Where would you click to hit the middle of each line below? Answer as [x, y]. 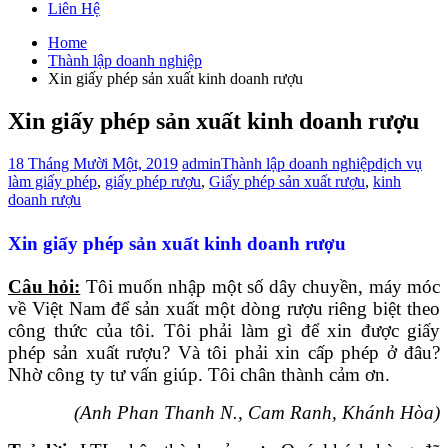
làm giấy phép [52, 181]
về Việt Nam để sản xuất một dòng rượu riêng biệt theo [224, 308]
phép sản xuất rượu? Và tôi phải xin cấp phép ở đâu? [224, 352]
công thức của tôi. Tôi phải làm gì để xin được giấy [224, 330]
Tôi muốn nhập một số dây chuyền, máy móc [260, 286]
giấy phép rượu [153, 181]
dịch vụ [398, 163]
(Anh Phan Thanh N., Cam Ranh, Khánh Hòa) [257, 412]
